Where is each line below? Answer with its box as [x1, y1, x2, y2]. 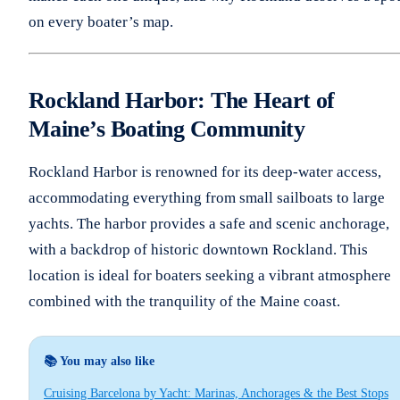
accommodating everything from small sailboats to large [29, 188, 385, 206]
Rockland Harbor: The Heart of [29, 87, 335, 113]
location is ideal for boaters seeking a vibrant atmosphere [29, 266, 391, 284]
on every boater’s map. [29, 12, 173, 30]
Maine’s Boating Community [29, 115, 304, 142]
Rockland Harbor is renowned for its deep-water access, [29, 162, 381, 180]
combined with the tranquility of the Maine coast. [29, 292, 340, 310]
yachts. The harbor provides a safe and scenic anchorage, [29, 214, 389, 232]
